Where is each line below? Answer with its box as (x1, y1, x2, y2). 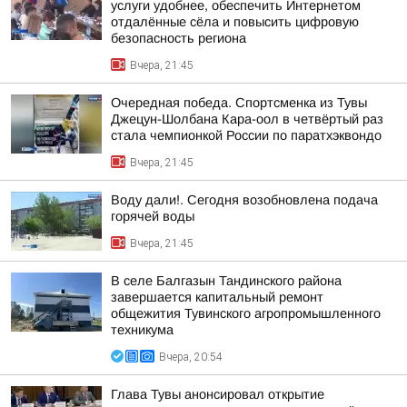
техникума (111, 323, 174, 337)
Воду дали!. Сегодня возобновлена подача (111, 193, 378, 207)
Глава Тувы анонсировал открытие (111, 387, 324, 402)
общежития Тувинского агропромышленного (111, 306, 381, 321)
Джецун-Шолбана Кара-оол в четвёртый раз (111, 112, 383, 126)
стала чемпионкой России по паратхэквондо (111, 128, 382, 143)
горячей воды (111, 209, 194, 223)
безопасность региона (111, 31, 246, 45)
